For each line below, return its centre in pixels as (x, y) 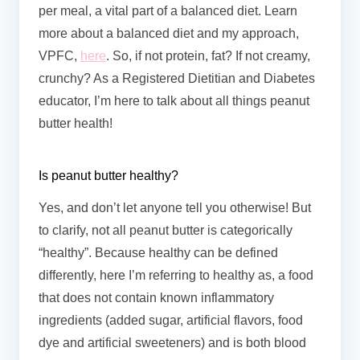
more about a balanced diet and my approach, (169, 33)
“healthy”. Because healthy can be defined (158, 252)
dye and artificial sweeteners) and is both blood (172, 342)
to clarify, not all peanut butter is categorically (166, 230)
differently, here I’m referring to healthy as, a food (176, 275)
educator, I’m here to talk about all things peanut (174, 100)
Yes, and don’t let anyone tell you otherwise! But (175, 207)
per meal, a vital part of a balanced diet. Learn (168, 10)
